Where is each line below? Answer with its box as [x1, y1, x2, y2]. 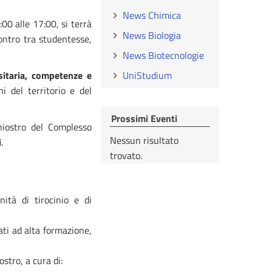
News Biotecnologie [123, 48, 205, 63]
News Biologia [123, 28, 182, 42]
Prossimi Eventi [111, 111, 177, 126]
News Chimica [123, 8, 182, 22]
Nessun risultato [110, 133, 178, 148]
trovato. [110, 148, 142, 163]
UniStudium [123, 68, 172, 83]
